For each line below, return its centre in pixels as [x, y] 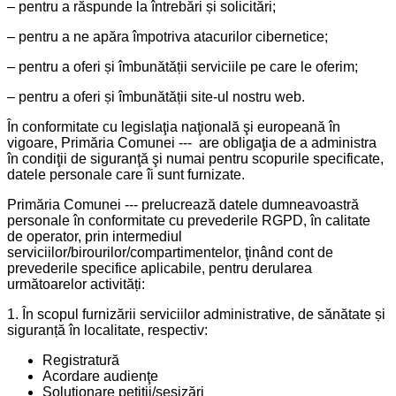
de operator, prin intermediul [95, 236]
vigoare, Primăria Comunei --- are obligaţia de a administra [192, 142]
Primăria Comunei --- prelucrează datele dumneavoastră [183, 204]
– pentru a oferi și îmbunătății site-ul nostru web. [156, 96]
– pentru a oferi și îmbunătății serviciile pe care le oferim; [183, 66]
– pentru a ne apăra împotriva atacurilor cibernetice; [168, 36]
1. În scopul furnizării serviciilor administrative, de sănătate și [196, 314]
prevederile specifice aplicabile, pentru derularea [160, 268]
